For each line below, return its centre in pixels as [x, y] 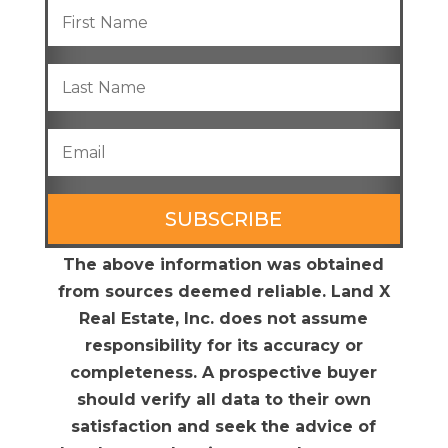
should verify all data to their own [223, 400]
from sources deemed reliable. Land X [223, 292]
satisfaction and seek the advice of [224, 427]
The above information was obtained [224, 265]
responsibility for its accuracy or [223, 346]
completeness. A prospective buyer [224, 373]
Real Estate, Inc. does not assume [224, 319]
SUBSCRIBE [224, 219]
